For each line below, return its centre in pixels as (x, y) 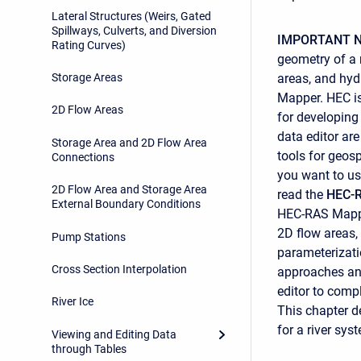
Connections (83, 157)
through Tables (89, 349)
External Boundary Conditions (126, 204)
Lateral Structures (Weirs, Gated (131, 16)
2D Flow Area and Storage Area (129, 190)
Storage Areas (87, 78)
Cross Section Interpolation (119, 269)
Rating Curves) (89, 45)
